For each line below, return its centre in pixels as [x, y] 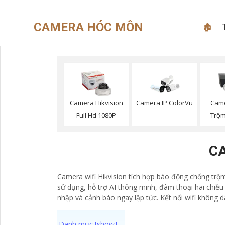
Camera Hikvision [96, 103]
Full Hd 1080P [96, 115]
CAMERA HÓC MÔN [89, 27]
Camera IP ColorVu [165, 103]
